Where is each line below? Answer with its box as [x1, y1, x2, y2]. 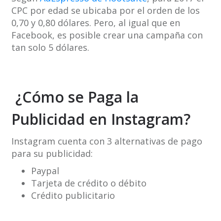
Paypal [31, 165, 59, 177]
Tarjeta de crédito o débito [31, 177, 147, 189]
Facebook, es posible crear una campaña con [11, 29, 203, 41]
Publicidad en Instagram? [11, 109, 190, 130]
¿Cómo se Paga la [15, 87, 139, 108]
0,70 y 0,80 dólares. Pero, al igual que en [11, 17, 180, 29]
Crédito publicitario [31, 189, 115, 202]
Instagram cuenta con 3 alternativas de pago [11, 135, 202, 147]
